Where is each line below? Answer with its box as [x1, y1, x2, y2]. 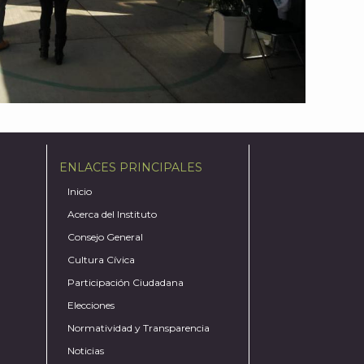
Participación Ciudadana [67, 276, 184, 289]
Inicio [67, 185, 93, 198]
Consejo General [67, 231, 144, 244]
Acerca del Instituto [67, 208, 158, 221]
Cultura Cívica [67, 253, 136, 266]
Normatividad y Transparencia [67, 322, 210, 335]
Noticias [67, 344, 105, 357]
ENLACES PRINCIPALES [59, 160, 203, 175]
